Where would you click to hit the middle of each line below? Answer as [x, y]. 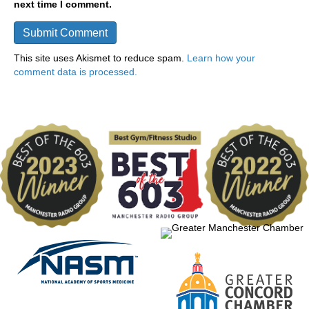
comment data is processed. [76, 72]
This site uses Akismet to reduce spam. [100, 58]
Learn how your [221, 58]
